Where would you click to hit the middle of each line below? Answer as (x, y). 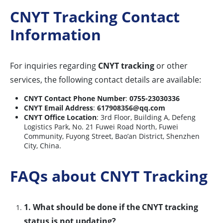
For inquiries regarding (54, 66)
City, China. (43, 146)
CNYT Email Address (58, 108)
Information (56, 35)
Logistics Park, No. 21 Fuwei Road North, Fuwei (101, 127)
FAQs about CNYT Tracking (109, 176)
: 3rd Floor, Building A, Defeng (146, 117)
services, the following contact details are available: (106, 80)
